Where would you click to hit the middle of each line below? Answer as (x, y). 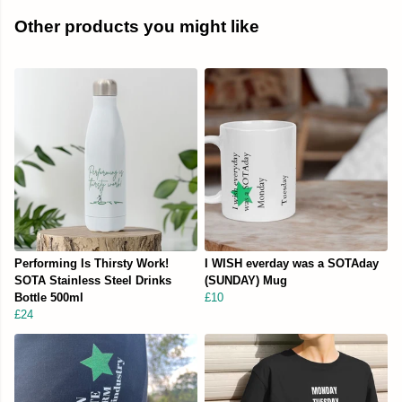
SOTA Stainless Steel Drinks (93, 281)
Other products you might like (137, 27)
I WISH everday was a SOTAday (292, 264)
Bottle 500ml (49, 298)
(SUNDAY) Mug (246, 281)
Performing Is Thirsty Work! (92, 264)
